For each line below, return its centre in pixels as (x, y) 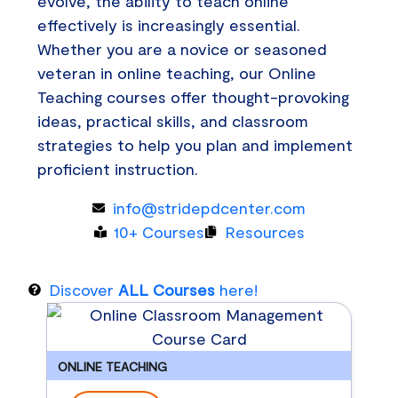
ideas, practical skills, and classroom (173, 120)
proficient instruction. (120, 168)
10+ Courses (159, 231)
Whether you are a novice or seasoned (183, 48)
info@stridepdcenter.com (209, 207)
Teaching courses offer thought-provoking (194, 96)
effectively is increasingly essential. (171, 24)
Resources (264, 231)
